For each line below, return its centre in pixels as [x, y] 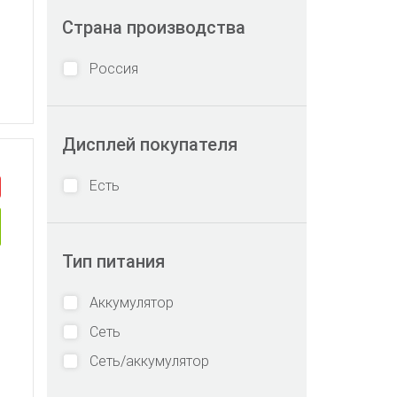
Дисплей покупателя [150, 144]
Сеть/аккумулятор [149, 361]
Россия [114, 69]
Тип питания [113, 261]
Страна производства [154, 27]
